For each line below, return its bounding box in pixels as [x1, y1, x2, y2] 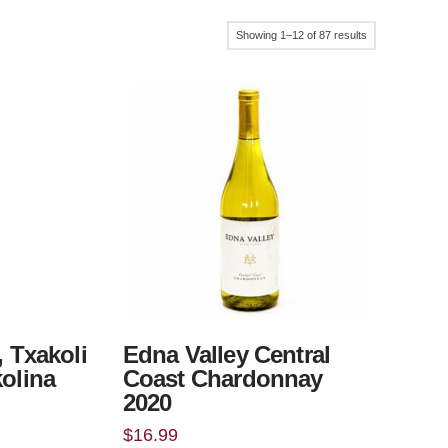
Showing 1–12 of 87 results [236, 29, 367, 41]
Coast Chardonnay [122, 365, 323, 392]
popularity [366, 78, 413, 90]
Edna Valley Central [122, 341, 331, 368]
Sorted [366, 28, 398, 40]
